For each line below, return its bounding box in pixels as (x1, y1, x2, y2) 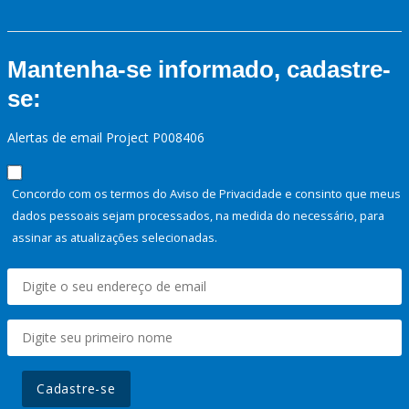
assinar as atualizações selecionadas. (12, 229, 217, 246)
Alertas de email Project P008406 (7, 129, 204, 147)
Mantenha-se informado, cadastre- (7, 56, 391, 84)
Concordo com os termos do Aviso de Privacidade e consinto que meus (12, 185, 401, 203)
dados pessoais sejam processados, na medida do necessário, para (12, 207, 384, 225)
